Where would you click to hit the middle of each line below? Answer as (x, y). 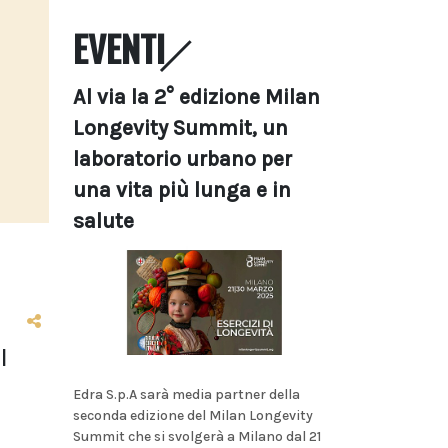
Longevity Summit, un (180, 128)
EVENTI (119, 48)
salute (103, 221)
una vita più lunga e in (182, 190)
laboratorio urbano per (182, 159)
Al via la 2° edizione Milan (196, 97)
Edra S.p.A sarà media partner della (186, 394)
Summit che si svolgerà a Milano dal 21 (197, 436)
